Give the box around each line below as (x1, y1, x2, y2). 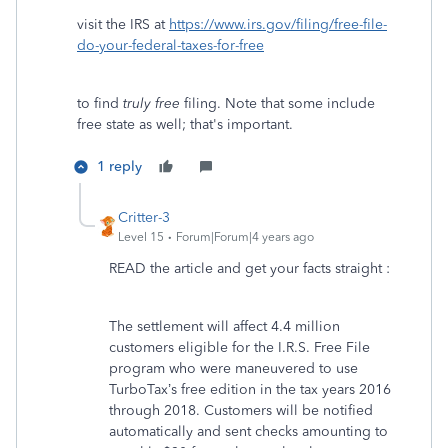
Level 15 (118, 230, 164, 244)
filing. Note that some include (180, 95, 375, 112)
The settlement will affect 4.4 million (109, 318, 340, 335)
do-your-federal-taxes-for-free (77, 37, 264, 54)
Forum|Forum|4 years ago (176, 230, 314, 244)
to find (77, 95, 123, 112)
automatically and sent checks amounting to (109, 423, 388, 440)
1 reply (97, 158, 142, 175)
